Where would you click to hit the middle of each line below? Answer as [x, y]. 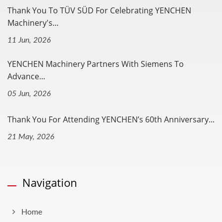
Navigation [50, 183]
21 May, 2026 [31, 137]
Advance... [26, 77]
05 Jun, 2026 [29, 94]
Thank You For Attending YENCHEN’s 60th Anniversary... [111, 120]
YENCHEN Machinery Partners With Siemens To [96, 64]
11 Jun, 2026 [29, 40]
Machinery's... [33, 23]
